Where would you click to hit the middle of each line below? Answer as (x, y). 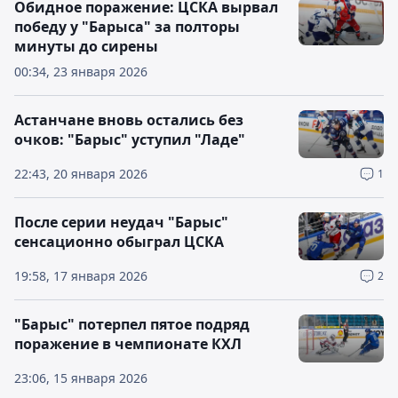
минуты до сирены (86, 46)
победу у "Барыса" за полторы (127, 27)
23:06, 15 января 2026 (81, 378)
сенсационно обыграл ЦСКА (119, 242)
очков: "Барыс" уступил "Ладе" (130, 139)
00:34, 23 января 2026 (81, 72)
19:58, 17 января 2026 (81, 276)
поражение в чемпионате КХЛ (128, 344)
